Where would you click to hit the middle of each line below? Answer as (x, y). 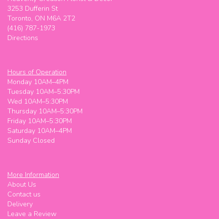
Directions (23, 38)
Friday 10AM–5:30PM (40, 121)
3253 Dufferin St (33, 8)
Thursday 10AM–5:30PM (45, 111)
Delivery (20, 204)
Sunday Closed (31, 140)
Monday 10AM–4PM (38, 82)
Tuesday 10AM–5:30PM (44, 91)
